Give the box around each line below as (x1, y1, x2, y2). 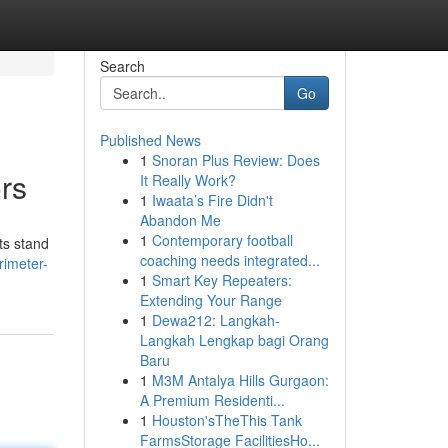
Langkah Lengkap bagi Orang (139, 330, 329, 350)
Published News (99, 130, 201, 150)
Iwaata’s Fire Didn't (151, 190, 273, 210)
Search (99, 56, 145, 76)
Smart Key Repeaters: (151, 270, 292, 290)
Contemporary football (151, 230, 293, 250)
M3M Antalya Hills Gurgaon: (151, 370, 329, 390)
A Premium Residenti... (139, 390, 285, 410)
